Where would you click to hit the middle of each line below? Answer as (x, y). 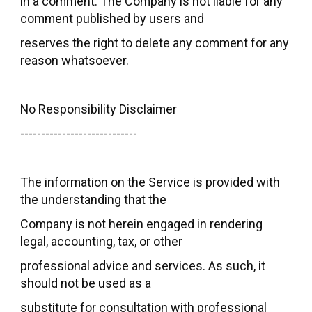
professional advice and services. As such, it (143, 265)
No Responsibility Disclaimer (101, 109)
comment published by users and (112, 18)
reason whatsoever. (75, 60)
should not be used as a (86, 283)
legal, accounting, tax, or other (101, 241)
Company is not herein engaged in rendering (141, 224)
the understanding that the (93, 199)
